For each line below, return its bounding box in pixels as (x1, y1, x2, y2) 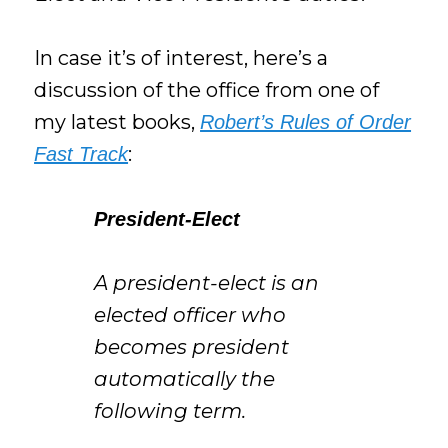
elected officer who (94, 302, 287, 327)
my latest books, (34, 110, 201, 135)
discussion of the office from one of (34, 78, 380, 103)
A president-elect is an (94, 270, 320, 295)
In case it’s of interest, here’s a (34, 46, 329, 71)
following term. (94, 398, 247, 423)
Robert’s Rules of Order (200, 111, 412, 134)
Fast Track (34, 143, 129, 166)
